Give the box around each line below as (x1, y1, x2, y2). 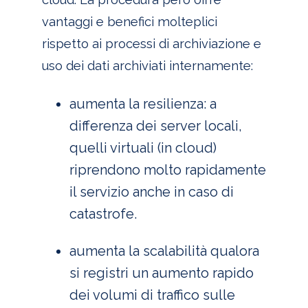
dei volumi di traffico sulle (69, 286, 235, 303)
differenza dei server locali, (69, 117, 242, 134)
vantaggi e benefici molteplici (41, 14, 217, 30)
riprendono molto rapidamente (69, 161, 266, 178)
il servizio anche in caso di (69, 183, 234, 200)
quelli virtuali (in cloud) (69, 139, 217, 156)
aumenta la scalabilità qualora (69, 242, 259, 259)
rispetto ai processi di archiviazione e (41, 36, 261, 52)
